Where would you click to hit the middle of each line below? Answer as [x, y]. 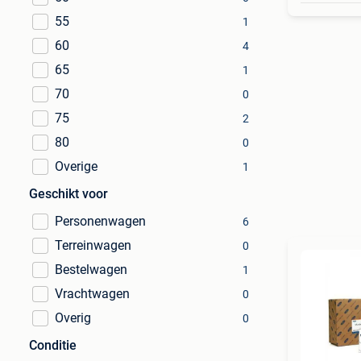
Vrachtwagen [92, 294]
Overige [76, 166]
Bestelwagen [91, 270]
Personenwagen [100, 221]
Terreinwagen [93, 245]
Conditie [53, 345]
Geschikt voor [68, 194]
